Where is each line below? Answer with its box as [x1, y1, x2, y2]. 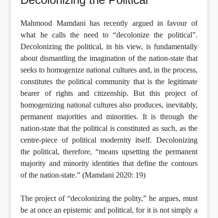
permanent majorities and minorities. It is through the [20, 112, 198, 121]
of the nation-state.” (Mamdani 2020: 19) [20, 170, 146, 179]
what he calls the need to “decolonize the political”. [20, 30, 198, 39]
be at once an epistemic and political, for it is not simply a [20, 205, 198, 214]
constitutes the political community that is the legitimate [20, 77, 198, 86]
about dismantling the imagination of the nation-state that [20, 54, 198, 62]
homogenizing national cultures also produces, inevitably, [20, 100, 198, 109]
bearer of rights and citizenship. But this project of [20, 89, 198, 97]
